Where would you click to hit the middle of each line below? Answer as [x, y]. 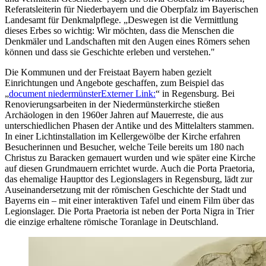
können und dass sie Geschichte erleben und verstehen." [110, 52]
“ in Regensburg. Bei [195, 94]
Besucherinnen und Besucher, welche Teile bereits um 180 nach [124, 147]
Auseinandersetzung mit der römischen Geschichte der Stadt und [126, 190]
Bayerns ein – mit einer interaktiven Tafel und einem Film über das [129, 201]
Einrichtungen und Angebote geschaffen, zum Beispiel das [114, 83]
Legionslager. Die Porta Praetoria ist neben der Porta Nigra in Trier [129, 211]
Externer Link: [128, 94]
